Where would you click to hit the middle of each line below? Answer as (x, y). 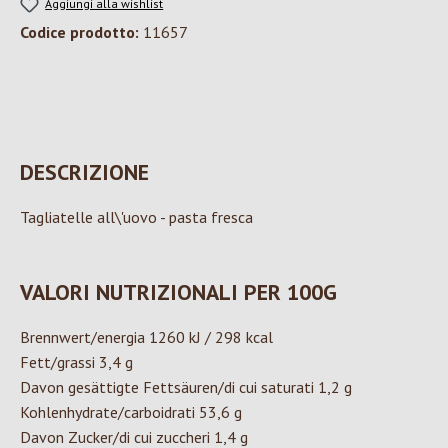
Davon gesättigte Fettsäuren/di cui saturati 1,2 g (186, 387)
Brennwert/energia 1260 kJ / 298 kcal (146, 337)
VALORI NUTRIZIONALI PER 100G (178, 292)
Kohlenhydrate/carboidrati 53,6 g (131, 412)
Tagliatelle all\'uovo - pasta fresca (136, 217)
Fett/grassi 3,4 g (76, 362)
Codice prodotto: (81, 32)
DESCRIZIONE (84, 172)
